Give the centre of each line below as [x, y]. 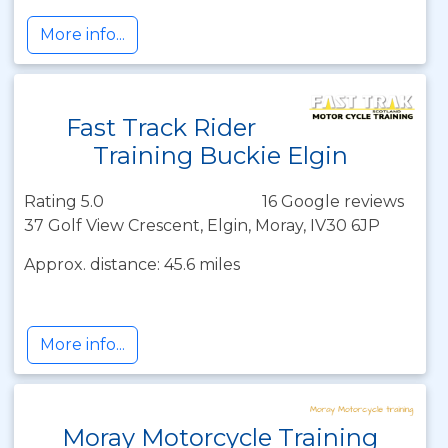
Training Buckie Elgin [220, 155]
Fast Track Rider [161, 127]
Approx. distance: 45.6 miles [132, 264]
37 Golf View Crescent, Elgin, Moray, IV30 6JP [202, 225]
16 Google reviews [333, 201]
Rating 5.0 [64, 201]
